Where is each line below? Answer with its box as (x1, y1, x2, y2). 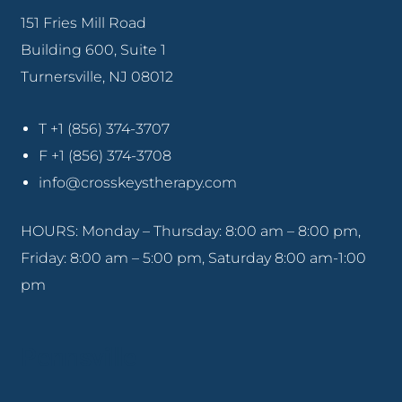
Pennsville (21, 343, 137, 373)
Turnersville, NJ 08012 (21, 68, 174, 86)
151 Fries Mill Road (21, 14, 147, 32)
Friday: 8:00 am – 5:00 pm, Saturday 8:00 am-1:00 (21, 249, 367, 267)
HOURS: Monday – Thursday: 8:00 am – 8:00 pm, (21, 223, 362, 240)
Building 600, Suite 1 (21, 41, 167, 59)
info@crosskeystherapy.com (39, 174, 238, 192)
